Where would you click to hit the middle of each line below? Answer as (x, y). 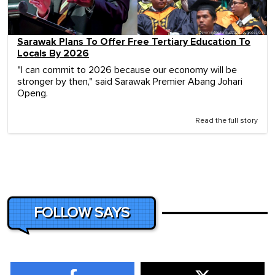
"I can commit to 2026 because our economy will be (127, 70)
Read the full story (227, 121)
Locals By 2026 (53, 53)
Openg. (33, 93)
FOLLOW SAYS (82, 213)
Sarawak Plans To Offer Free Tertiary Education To (134, 41)
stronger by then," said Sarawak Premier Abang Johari (130, 81)
